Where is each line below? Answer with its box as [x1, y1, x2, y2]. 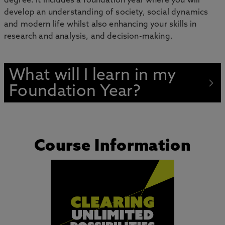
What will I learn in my [9, 68, 177, 84]
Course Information [34, 139, 191, 155]
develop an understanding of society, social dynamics [4, 9, 208, 17]
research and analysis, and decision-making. [4, 33, 173, 41]
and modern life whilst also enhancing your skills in [4, 21, 197, 29]
